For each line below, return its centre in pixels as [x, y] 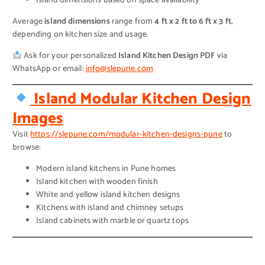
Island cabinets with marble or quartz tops [113, 221]
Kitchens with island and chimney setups [110, 208]
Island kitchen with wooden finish [97, 182]
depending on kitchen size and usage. [81, 35]
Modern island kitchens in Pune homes [106, 169]
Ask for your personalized [70, 56]
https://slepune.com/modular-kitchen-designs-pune [126, 135]
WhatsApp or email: [49, 69]
